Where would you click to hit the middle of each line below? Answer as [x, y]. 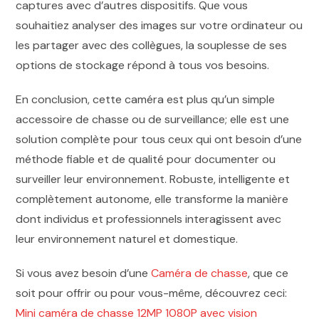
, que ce [268, 273]
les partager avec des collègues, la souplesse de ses [152, 45]
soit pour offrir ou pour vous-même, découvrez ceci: [152, 293]
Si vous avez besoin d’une [84, 273]
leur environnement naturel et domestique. [127, 239]
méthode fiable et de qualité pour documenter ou [146, 159]
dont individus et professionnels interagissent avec [149, 219]
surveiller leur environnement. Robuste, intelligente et [153, 179]
